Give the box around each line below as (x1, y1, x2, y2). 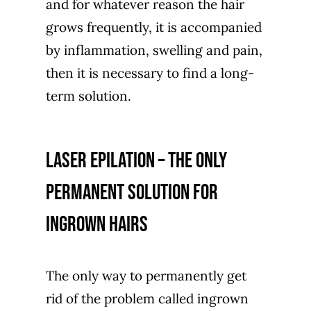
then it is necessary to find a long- (45, 65, 254, 82)
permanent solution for (45, 180, 218, 206)
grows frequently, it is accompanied (45, 19, 262, 36)
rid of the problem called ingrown (45, 290, 249, 308)
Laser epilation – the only (45, 148, 227, 174)
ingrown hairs (45, 212, 148, 238)
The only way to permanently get (45, 267, 246, 285)
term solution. (45, 87, 131, 105)
